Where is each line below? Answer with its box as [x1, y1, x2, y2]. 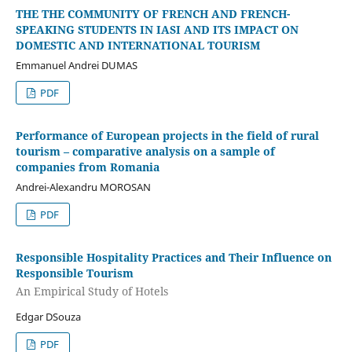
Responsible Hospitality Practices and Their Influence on [15, 249, 332, 265]
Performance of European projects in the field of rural [15, 127, 319, 143]
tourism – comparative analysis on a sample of [15, 143, 275, 159]
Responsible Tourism [15, 265, 134, 280]
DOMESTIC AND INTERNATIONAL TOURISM [15, 37, 260, 53]
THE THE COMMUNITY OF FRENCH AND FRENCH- [15, 5, 290, 21]
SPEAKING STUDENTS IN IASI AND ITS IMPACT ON [15, 21, 299, 37]
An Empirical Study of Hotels [15, 284, 168, 299]
